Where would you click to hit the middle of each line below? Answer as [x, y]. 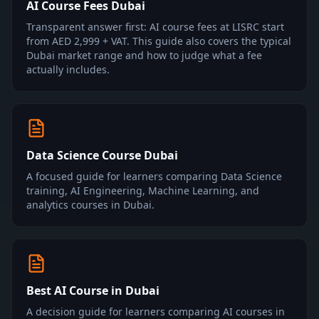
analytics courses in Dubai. [90, 205]
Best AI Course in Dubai [93, 291]
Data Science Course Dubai [102, 155]
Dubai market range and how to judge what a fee [144, 55]
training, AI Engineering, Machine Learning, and [143, 190]
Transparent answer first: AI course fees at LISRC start [155, 27]
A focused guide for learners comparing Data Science [154, 176]
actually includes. [68, 69]
